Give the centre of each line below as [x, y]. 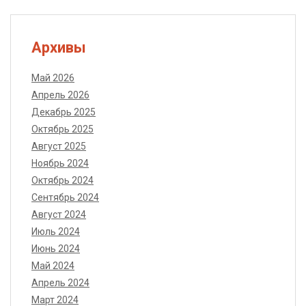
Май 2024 [53, 266]
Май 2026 [53, 78]
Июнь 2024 [56, 249]
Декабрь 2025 [64, 112]
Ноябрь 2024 [60, 164]
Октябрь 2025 [62, 129]
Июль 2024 [56, 232]
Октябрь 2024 [62, 181]
